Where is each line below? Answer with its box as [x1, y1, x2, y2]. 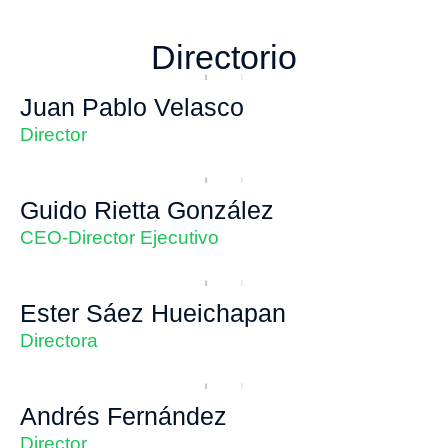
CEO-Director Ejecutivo [20, 226, 219, 248]
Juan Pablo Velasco [20, 92, 244, 121]
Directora [20, 329, 98, 351]
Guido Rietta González [20, 195, 274, 224]
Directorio [151, 37, 297, 76]
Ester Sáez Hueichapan [20, 298, 286, 327]
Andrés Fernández [20, 401, 227, 430]
